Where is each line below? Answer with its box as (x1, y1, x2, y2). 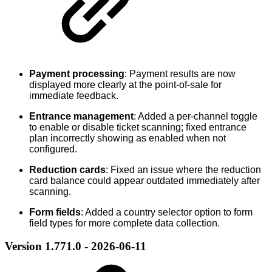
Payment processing (29, 68, 124, 79)
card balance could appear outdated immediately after (29, 175, 260, 186)
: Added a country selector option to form (81, 206, 253, 217)
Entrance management (29, 110, 134, 121)
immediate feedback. (29, 90, 118, 101)
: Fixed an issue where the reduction (106, 164, 261, 175)
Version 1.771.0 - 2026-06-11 (5, 240, 146, 253)
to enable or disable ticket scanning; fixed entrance (29, 121, 246, 132)
